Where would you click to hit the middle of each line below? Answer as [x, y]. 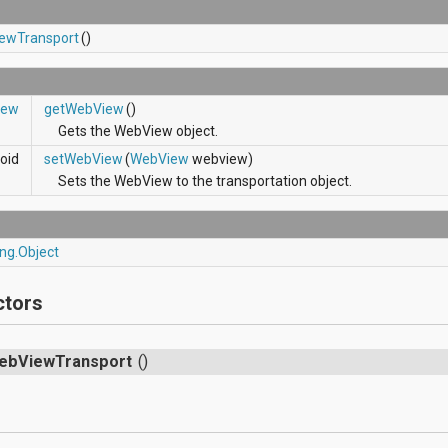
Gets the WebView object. [138, 130]
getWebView [84, 108]
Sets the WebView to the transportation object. [205, 180]
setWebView [84, 158]
